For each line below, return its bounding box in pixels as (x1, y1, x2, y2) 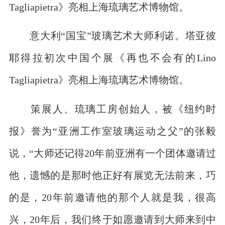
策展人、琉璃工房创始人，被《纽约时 (9, 103, 216, 114)
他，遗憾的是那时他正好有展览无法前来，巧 (9, 170, 216, 180)
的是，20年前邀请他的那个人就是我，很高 (9, 192, 216, 202)
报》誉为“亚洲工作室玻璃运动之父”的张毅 (9, 126, 216, 136)
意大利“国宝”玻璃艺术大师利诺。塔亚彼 (9, 31, 216, 41)
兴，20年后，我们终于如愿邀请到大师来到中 (9, 214, 216, 224)
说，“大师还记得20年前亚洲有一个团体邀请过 (9, 148, 216, 158)
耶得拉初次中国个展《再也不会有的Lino (9, 53, 216, 63)
